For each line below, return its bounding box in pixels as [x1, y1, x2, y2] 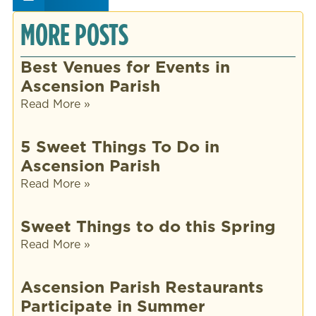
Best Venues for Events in [20, 54, 230, 78]
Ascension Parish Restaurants [20, 274, 264, 298]
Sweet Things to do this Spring [20, 214, 276, 238]
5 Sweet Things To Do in [20, 134, 219, 158]
